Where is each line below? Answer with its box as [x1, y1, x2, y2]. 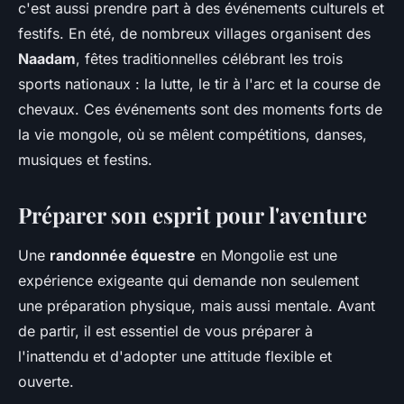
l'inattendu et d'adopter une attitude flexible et [18, 347, 332, 365]
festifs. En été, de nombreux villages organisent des [18, 24, 371, 42]
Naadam [18, 50, 76, 68]
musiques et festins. [18, 151, 152, 169]
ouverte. [18, 372, 74, 390]
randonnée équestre [50, 246, 196, 264]
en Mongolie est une [196, 246, 337, 264]
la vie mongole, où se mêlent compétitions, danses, [18, 125, 367, 143]
